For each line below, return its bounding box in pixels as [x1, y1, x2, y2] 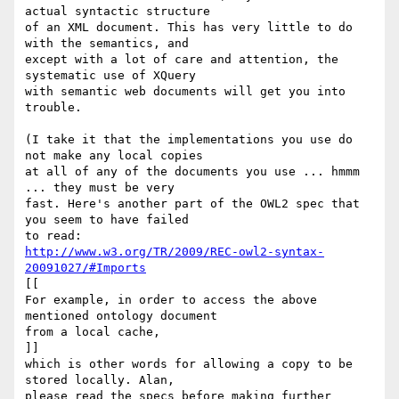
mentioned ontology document [25, 309, 224, 323]
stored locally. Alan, [25, 373, 182, 387]
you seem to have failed [25, 213, 196, 227]
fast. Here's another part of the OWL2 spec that [25, 197, 360, 211]
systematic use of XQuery [25, 69, 203, 83]
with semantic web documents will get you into [25, 85, 346, 99]
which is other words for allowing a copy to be [25, 357, 353, 371]
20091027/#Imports [25, 261, 146, 275]
